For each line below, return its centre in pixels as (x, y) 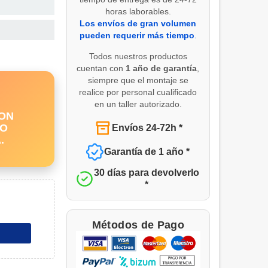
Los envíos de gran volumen (138, 23)
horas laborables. (138, 11)
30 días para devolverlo (147, 172)
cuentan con (101, 68)
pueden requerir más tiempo (137, 35)
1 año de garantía (162, 68)
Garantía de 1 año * (147, 151)
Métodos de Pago (138, 225)
